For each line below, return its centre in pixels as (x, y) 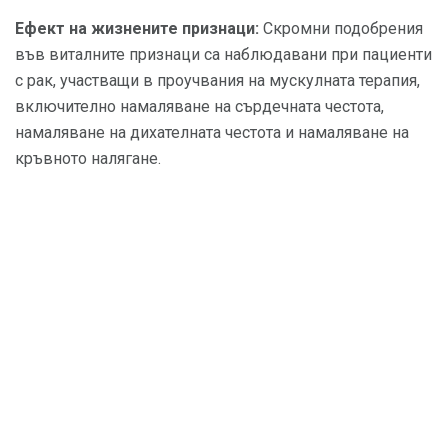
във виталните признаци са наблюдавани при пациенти (223, 54)
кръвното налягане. (88, 158)
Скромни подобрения (341, 28)
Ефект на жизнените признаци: (137, 28)
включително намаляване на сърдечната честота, (199, 106)
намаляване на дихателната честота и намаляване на (212, 132)
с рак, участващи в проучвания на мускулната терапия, (217, 80)
